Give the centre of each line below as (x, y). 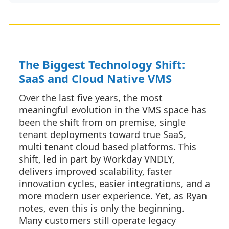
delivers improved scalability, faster (96, 171)
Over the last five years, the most (91, 98)
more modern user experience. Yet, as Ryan (113, 196)
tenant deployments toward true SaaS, (102, 134)
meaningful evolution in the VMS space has (113, 110)
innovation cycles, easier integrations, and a (114, 184)
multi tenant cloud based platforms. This (108, 147)
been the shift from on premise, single (102, 122)
